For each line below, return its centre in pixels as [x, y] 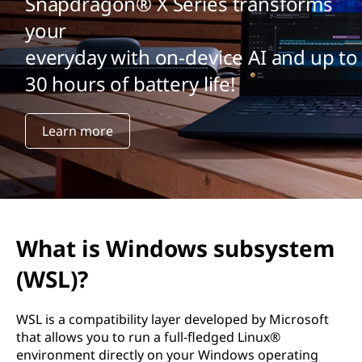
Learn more [77, 131]
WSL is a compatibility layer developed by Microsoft [173, 319]
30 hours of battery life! [130, 84]
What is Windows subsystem [176, 248]
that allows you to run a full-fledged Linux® [148, 337]
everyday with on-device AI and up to [192, 57]
